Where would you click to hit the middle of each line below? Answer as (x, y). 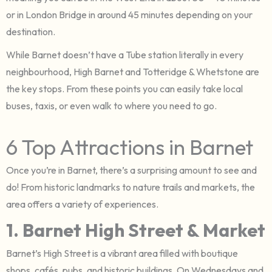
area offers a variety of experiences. (82, 204)
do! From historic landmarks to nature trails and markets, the (131, 187)
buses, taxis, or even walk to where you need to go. (111, 105)
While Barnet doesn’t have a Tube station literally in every (125, 54)
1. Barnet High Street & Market (136, 230)
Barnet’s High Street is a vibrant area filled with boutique (122, 253)
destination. (31, 31)
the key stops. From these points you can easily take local (124, 88)
